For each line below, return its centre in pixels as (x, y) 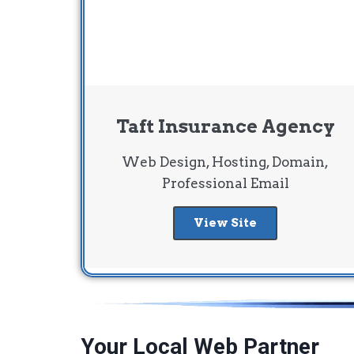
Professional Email (225, 183)
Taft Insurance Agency (225, 126)
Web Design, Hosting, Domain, (226, 162)
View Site (226, 222)
